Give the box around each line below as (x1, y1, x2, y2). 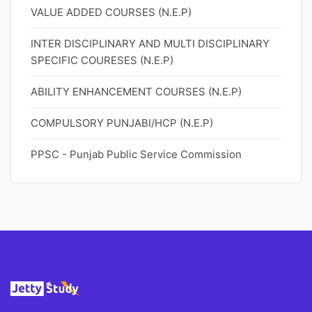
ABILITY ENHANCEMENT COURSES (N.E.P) (31, 85, 242, 98)
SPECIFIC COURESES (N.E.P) (31, 54, 173, 67)
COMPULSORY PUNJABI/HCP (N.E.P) (31, 116, 213, 130)
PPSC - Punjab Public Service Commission (31, 148, 242, 161)
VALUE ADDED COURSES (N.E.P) (31, 6, 192, 19)
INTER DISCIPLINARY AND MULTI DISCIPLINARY (31, 37, 270, 50)
